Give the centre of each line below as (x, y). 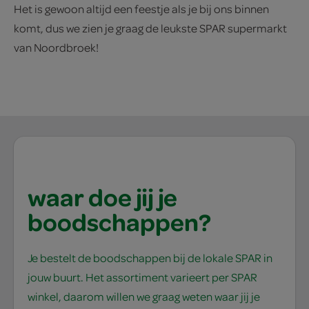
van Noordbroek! (56, 48)
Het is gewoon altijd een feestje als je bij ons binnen (141, 9)
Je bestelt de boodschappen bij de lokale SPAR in (150, 258)
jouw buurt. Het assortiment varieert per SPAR (142, 277)
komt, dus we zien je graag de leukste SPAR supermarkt (150, 28)
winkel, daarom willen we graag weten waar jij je (144, 297)
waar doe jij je (102, 197)
